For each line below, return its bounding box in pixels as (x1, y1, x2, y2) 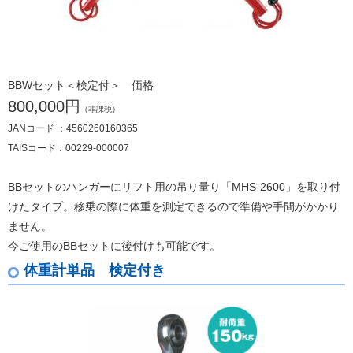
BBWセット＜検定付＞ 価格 (8, 78, 154, 91)
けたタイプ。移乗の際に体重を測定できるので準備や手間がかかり (8, 199, 339, 213)
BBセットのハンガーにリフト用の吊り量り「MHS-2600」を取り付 (8, 180, 340, 193)
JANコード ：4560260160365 (8, 122, 138, 134)
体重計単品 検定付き (24, 262, 165, 278)
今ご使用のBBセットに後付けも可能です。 (8, 239, 221, 252)
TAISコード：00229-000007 (8, 142, 129, 154)
